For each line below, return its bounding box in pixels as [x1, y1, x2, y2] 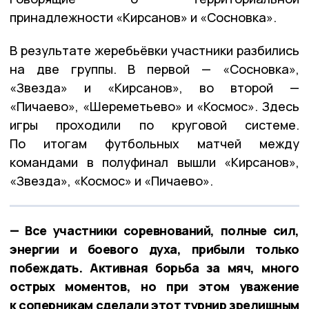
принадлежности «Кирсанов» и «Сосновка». [10, 8, 277, 26]
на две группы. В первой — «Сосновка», [10, 60, 299, 77]
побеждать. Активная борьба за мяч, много [10, 259, 299, 276]
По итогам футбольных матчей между [10, 134, 299, 152]
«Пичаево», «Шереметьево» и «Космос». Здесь [10, 97, 299, 114]
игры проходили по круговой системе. [10, 116, 299, 133]
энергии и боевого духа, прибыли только [10, 240, 299, 257]
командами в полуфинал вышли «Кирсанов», [10, 153, 299, 170]
